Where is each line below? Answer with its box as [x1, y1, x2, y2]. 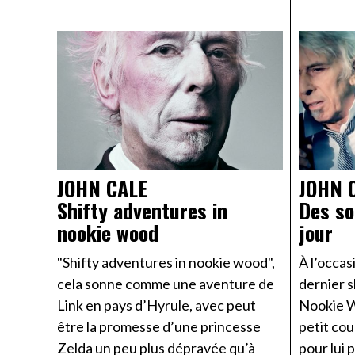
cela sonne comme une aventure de [57, 274, 274, 292]
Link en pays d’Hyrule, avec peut [57, 296, 256, 314]
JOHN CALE [57, 172, 147, 204]
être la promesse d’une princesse [57, 317, 261, 335]
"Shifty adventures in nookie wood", [57, 253, 275, 271]
